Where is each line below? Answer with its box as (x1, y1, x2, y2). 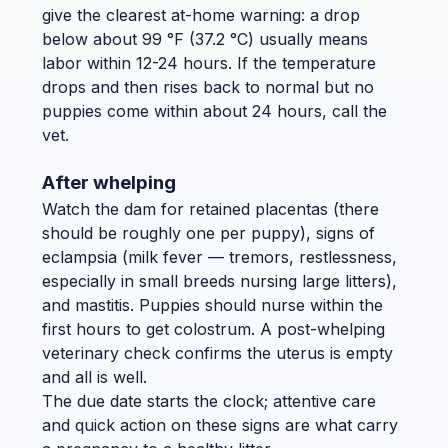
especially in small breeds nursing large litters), (42, 271, 397, 291)
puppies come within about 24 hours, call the (42, 101, 387, 122)
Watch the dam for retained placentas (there (42, 199, 379, 219)
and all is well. (42, 367, 147, 387)
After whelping (42, 171, 176, 194)
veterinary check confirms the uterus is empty (42, 343, 393, 363)
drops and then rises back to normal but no (42, 77, 374, 98)
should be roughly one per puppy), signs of (42, 223, 375, 243)
